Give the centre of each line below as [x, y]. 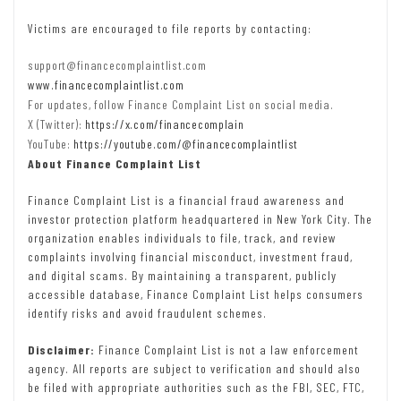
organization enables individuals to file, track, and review [182, 237]
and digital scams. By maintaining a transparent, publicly [182, 275]
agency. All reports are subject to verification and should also [194, 368]
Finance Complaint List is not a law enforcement [227, 349]
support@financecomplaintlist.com [117, 64]
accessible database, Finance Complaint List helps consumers [196, 294]
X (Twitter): [57, 124]
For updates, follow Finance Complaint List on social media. [181, 104]
